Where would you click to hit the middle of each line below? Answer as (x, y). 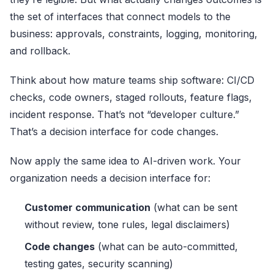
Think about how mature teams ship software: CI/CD (132, 80)
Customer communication (87, 208)
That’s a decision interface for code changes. (114, 132)
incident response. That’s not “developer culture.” (124, 115)
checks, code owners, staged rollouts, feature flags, (131, 98)
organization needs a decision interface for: (110, 178)
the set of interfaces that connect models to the (120, 17)
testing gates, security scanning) (99, 264)
